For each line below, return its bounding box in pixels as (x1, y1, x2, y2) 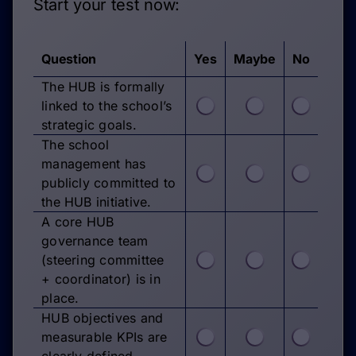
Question (41, 50, 97, 67)
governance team (41, 232, 149, 249)
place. (41, 289, 79, 306)
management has (41, 155, 146, 172)
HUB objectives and (41, 309, 164, 326)
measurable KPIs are (41, 328, 168, 345)
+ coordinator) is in (41, 270, 161, 287)
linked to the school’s (41, 97, 172, 114)
